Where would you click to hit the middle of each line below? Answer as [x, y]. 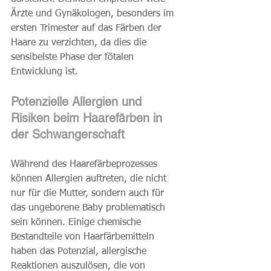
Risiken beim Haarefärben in [88, 118]
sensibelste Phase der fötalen [74, 58]
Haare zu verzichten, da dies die [80, 43]
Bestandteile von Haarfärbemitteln [84, 237]
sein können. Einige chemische [77, 223]
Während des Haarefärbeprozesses [86, 165]
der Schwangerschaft [68, 135]
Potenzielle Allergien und [78, 102]
